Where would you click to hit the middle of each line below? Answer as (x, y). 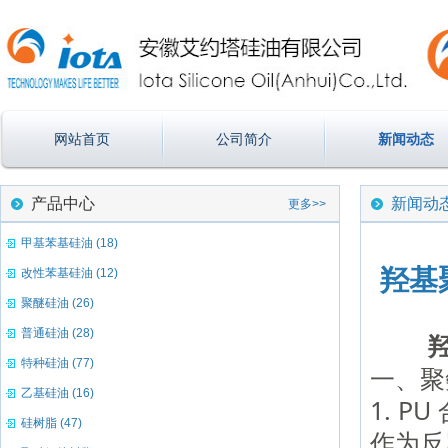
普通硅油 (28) (57, 333)
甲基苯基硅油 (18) (69, 243)
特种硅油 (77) (57, 363)
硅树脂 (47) (51, 423)
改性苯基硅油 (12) (69, 273)
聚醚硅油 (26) (57, 303)
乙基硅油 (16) (57, 393)
